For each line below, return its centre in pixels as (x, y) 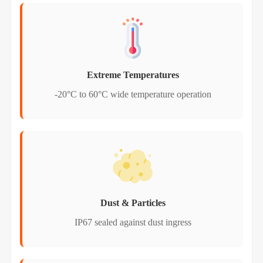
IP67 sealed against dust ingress (133, 222)
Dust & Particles (133, 203)
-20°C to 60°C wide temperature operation (133, 94)
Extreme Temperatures (133, 75)
